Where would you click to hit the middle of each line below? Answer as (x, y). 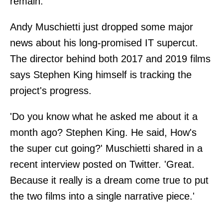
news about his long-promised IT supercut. (104, 43)
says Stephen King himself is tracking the (101, 74)
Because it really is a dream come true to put (109, 180)
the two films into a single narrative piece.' (102, 196)
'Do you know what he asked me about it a (104, 116)
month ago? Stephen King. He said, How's (103, 132)
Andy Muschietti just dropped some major (102, 27)
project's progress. (51, 90)
